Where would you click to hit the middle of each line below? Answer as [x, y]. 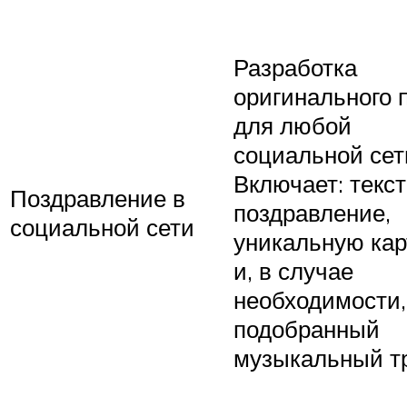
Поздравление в [98, 199]
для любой [293, 126]
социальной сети [102, 228]
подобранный [307, 329]
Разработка [295, 68]
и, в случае [293, 271]
